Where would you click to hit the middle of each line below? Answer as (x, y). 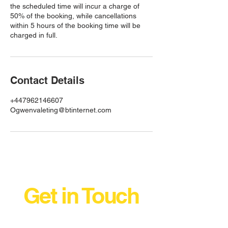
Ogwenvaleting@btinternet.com (61, 110)
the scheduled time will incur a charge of (75, 6)
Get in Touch (81, 195)
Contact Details (47, 80)
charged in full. (34, 35)
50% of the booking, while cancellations (73, 16)
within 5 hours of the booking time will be (75, 25)
